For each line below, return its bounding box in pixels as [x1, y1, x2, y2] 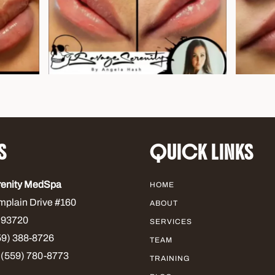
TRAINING [150, 254, 190, 263]
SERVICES [150, 217, 192, 226]
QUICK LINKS [150, 139, 254, 165]
